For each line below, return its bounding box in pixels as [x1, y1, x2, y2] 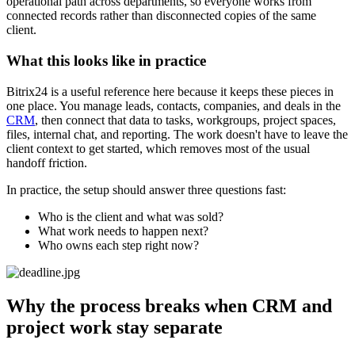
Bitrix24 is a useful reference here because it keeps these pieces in [6, 84, 334, 98]
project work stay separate [6, 316, 223, 338]
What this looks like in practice [6, 52, 206, 69]
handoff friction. [6, 155, 87, 170]
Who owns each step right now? [38, 238, 199, 252]
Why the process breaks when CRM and [6, 295, 332, 316]
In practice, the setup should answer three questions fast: [6, 182, 286, 197]
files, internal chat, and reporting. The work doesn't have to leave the [6, 127, 348, 141]
